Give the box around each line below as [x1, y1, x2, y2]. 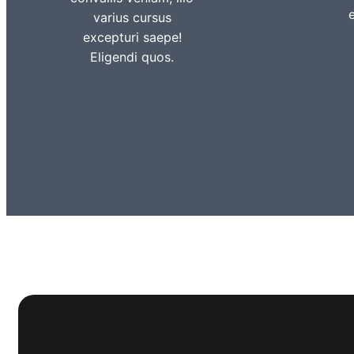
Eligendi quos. [90, 49, 175, 65]
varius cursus [92, 9, 171, 25]
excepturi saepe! [82, 29, 182, 45]
